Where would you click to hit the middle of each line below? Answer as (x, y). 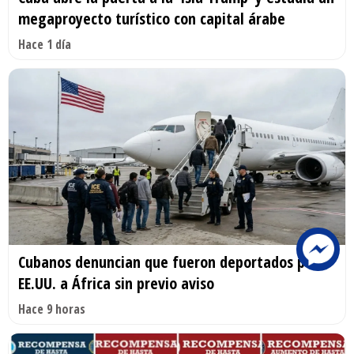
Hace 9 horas (52, 309)
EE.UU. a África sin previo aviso (116, 284)
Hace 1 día (45, 44)
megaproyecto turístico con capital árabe (152, 18)
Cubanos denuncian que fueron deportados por (168, 262)
